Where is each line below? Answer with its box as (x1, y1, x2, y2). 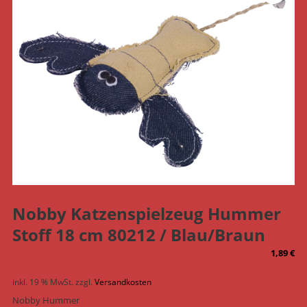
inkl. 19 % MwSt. (12, 276, 73, 288)
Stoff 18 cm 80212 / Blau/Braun (12, 223, 265, 247)
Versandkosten (94, 276, 151, 288)
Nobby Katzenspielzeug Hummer (12, 202, 281, 225)
